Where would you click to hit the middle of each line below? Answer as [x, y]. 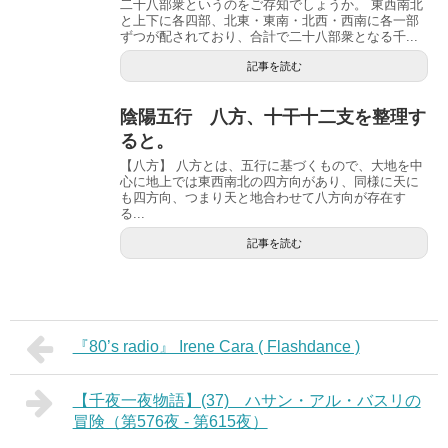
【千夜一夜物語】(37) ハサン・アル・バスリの [246, 400]
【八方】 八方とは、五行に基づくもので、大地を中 [271, 165]
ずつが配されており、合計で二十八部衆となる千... [269, 36]
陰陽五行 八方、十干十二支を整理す [273, 116]
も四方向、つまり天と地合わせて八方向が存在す [263, 197]
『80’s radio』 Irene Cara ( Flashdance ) [216, 346]
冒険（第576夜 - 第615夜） [170, 421]
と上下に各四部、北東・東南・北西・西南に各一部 [269, 20]
